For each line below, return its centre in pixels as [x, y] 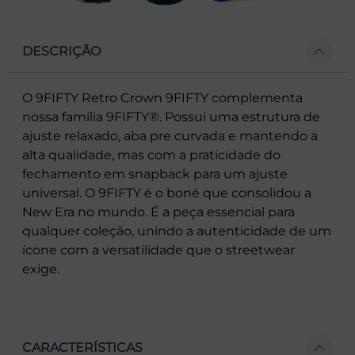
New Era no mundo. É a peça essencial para [158, 212]
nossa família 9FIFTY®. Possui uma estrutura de [171, 116]
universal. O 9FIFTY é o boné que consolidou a [167, 193]
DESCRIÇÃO [61, 52]
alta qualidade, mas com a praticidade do [151, 155]
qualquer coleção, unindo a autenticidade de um [177, 231]
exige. [41, 269]
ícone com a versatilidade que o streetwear [158, 250]
